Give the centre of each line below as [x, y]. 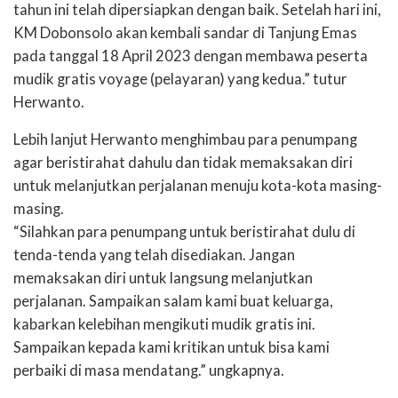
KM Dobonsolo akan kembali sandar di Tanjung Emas [185, 32]
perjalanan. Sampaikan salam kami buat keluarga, [173, 302]
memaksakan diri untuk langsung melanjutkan [163, 279]
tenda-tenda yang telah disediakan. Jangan [154, 255]
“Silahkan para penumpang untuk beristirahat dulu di [184, 232]
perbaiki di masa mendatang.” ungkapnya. [149, 371]
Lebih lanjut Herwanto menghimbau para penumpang [185, 140]
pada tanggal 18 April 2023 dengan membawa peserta [191, 56]
